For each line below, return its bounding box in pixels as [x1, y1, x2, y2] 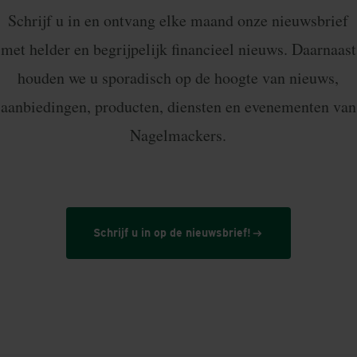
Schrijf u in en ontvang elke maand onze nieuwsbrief [8, 10, 349, 32]
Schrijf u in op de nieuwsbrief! [92, 226, 251, 240]
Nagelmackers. [130, 124, 227, 147]
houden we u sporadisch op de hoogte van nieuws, [18, 67, 339, 89]
